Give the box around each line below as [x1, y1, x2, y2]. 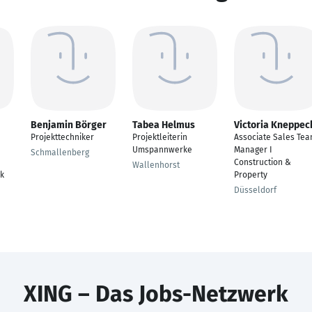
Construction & [234, 157, 291, 167]
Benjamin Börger [31, 119, 107, 131]
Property [234, 170, 267, 180]
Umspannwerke [132, 145, 192, 155]
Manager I [234, 145, 272, 155]
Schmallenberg [31, 148, 89, 157]
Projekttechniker [31, 132, 94, 142]
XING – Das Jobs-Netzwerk [24, 281, 288, 307]
